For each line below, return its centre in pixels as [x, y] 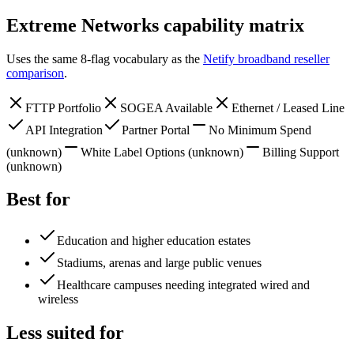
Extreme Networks [83, 25]
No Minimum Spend [260, 130]
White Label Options [133, 152]
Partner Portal [156, 130]
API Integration [64, 130]
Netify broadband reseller [266, 58]
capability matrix [232, 25]
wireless [58, 299]
